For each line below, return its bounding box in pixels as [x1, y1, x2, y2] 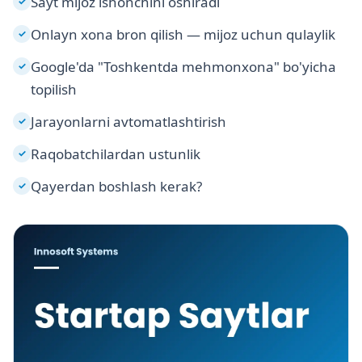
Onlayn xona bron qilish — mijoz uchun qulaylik [31, 25, 335, 44]
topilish [31, 80, 77, 99]
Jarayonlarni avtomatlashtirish [31, 112, 226, 132]
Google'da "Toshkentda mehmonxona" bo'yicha [31, 57, 336, 77]
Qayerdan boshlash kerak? [31, 177, 202, 196]
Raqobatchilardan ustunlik [31, 145, 200, 164]
